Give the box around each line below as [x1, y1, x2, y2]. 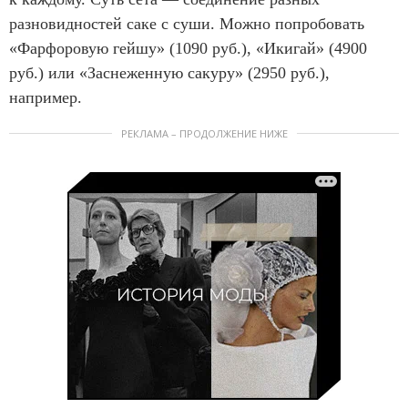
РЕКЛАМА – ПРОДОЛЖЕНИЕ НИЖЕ [120, 126, 288, 140]
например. [9, 87, 82, 107]
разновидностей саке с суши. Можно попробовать [9, 14, 364, 33]
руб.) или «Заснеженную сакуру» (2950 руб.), [9, 63, 330, 82]
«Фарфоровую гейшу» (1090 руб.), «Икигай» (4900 [9, 38, 367, 57]
